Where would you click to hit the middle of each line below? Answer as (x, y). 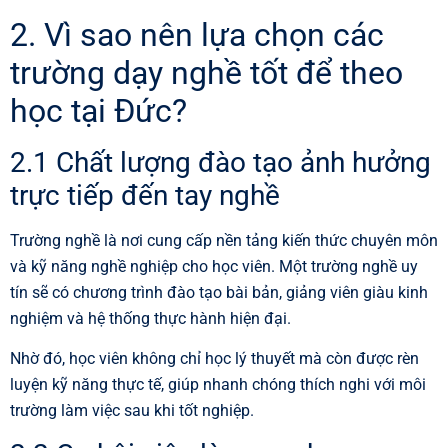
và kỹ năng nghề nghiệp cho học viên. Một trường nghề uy (214, 266)
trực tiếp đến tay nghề (145, 195)
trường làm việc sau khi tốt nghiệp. (132, 410)
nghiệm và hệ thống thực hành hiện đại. (150, 318)
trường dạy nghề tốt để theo (206, 72)
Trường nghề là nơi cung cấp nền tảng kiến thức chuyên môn (224, 240)
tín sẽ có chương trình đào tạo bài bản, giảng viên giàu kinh (219, 292)
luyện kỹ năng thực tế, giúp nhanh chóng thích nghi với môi (218, 384)
